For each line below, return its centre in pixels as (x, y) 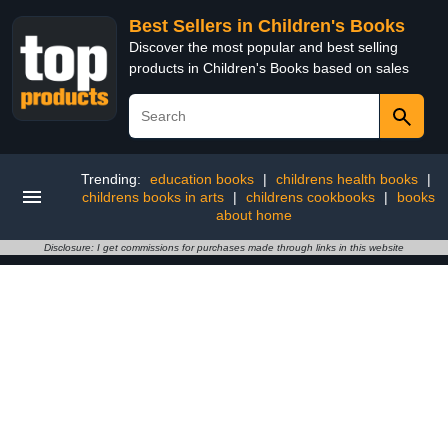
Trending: (113, 179)
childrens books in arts (153, 197)
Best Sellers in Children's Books (267, 26)
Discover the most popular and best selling (263, 47)
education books (202, 179)
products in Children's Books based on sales (269, 68)
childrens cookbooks (310, 197)
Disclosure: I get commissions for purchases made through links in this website (224, 247)
